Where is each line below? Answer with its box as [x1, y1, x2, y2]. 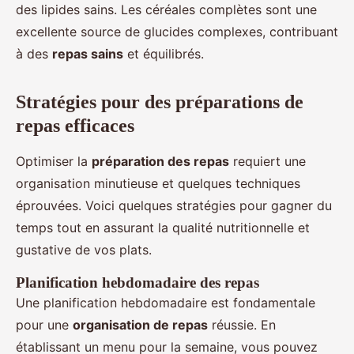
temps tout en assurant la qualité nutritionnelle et [16, 220, 310, 236]
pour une [16, 317, 73, 333]
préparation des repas [92, 153, 229, 170]
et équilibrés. [123, 46, 204, 62]
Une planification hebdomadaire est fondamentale [16, 295, 315, 311]
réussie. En [208, 317, 276, 333]
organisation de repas [73, 317, 208, 333]
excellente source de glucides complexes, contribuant [16, 24, 338, 40]
